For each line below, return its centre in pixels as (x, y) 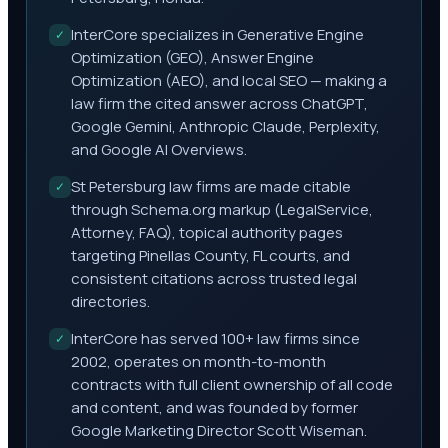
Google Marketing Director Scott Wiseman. (219, 430)
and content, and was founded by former (214, 407)
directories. (110, 301)
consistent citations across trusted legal (214, 278)
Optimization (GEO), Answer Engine (192, 57)
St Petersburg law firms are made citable (211, 186)
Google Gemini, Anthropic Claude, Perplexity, (225, 126)
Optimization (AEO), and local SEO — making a (229, 80)
